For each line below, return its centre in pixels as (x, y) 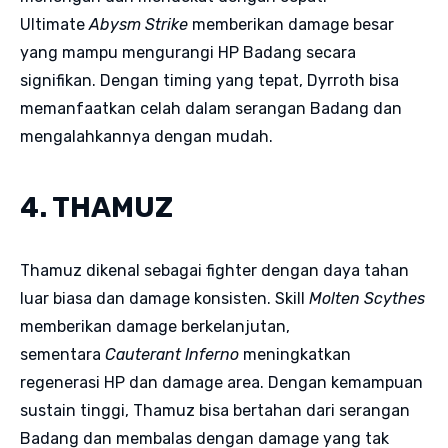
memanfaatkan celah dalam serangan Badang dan (211, 108)
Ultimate (54, 24)
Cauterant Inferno (172, 354)
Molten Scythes (367, 298)
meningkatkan (295, 354)
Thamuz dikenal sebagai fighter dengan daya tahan (214, 270)
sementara (62, 354)
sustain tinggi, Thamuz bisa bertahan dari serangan (215, 410)
